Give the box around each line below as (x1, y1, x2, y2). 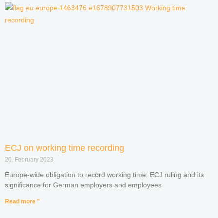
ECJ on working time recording (5, 143, 124, 153)
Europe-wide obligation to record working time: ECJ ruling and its (5, 171, 204, 179)
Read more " (5, 198, 40, 205)
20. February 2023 (5, 156, 54, 163)
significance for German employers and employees (5, 181, 162, 189)
